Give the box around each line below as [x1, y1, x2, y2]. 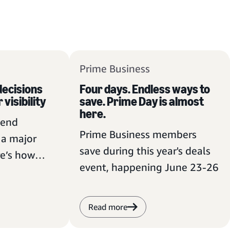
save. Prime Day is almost [79, 94, 204, 109]
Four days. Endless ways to [79, 82, 210, 97]
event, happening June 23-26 [79, 161, 219, 173]
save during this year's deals [79, 145, 210, 157]
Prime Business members [79, 128, 197, 140]
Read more [88, 202, 127, 212]
